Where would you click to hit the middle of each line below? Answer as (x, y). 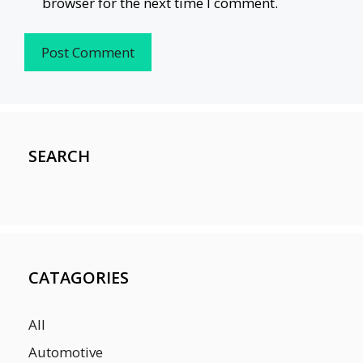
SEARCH (59, 156)
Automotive (66, 352)
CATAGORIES (79, 278)
